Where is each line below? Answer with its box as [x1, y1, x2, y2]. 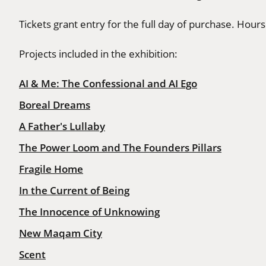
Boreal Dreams [19, 98, 90, 112]
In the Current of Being [19, 183, 129, 197]
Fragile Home [19, 162, 83, 176]
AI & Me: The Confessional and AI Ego [19, 77, 197, 90]
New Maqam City [19, 226, 102, 240]
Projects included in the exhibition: [19, 47, 178, 60]
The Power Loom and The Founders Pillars [19, 141, 221, 154]
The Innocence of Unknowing [19, 205, 160, 218]
